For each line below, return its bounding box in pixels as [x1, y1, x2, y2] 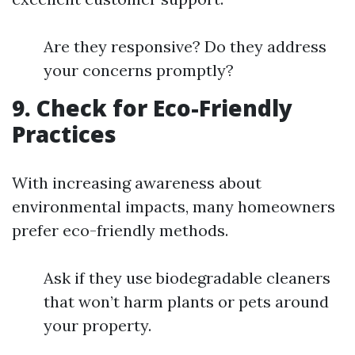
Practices [12, 119, 116, 149]
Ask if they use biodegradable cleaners [44, 268, 330, 288]
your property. [44, 315, 151, 335]
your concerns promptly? [44, 60, 234, 80]
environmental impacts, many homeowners [12, 197, 335, 216]
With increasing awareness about [12, 173, 261, 193]
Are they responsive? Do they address [44, 36, 326, 56]
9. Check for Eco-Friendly [12, 93, 292, 123]
